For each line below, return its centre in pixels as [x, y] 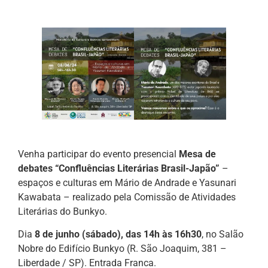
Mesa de [197, 154]
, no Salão [223, 234]
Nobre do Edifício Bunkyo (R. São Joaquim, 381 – [122, 249]
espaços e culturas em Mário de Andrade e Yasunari [127, 182]
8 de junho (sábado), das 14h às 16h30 [118, 234]
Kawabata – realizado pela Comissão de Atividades [127, 197]
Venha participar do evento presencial [98, 154]
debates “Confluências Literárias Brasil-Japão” [120, 168]
